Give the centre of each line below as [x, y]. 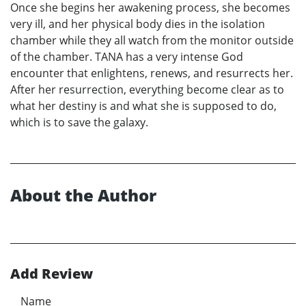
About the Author [83, 195]
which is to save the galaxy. [79, 123]
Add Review [52, 274]
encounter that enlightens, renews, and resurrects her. [152, 73]
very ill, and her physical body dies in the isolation [138, 24]
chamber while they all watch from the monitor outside [152, 41]
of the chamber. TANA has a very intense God [127, 57]
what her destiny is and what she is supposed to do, [143, 106]
